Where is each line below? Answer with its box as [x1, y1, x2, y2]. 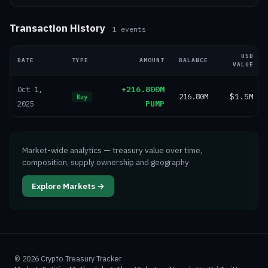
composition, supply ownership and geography [22, 157, 189, 167]
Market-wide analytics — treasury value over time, [22, 145, 202, 156]
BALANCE [179, 56, 208, 64]
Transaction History [10, 22, 105, 35]
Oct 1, [17, 85, 42, 94]
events [117, 25, 146, 33]
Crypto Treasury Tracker [39, 254, 121, 263]
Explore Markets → [32, 181, 105, 191]
